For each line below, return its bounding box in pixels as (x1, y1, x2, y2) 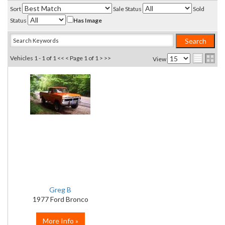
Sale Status (113, 5, 142, 13)
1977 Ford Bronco (32, 195, 88, 203)
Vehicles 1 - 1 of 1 (10, 54, 56, 62)
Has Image (73, 17, 102, 24)
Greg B (49, 185, 71, 194)
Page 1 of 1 (70, 54, 98, 62)
